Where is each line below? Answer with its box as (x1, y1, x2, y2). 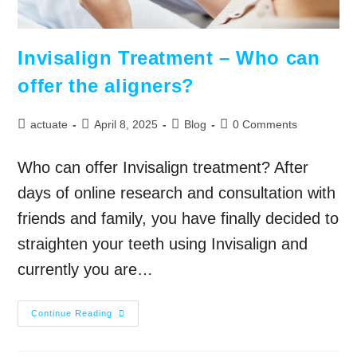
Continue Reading (31, 308, 113, 319)
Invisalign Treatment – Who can (18, 47, 320, 69)
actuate (30, 118, 69, 131)
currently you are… (18, 261, 154, 279)
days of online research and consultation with (18, 184, 336, 202)
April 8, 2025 (94, 118, 159, 131)
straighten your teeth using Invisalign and (18, 235, 308, 253)
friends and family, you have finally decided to (18, 210, 339, 228)
